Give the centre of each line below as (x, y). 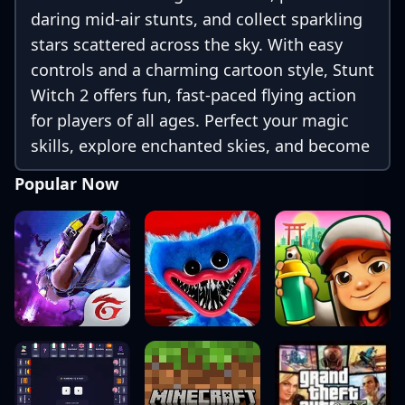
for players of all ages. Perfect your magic (190, 120)
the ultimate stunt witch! (126, 171)
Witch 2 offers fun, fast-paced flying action (193, 95)
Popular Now (66, 184)
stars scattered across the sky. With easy (187, 44)
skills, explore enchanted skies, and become (200, 146)
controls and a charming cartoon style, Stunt (202, 70)
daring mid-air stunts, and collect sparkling (197, 19)
